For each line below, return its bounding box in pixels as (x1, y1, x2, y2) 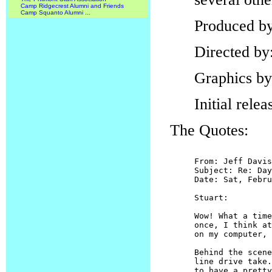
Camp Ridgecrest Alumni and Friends (21, 2, 124, 9)
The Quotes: (169, 121, 248, 139)
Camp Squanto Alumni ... (21, 9, 90, 16)
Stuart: (194, 193, 228, 202)
